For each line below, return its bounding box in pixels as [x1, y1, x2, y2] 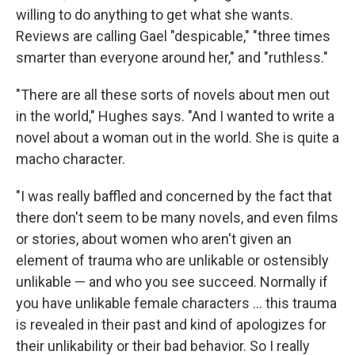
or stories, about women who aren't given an [16, 231, 292, 247]
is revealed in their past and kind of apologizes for [16, 316, 326, 333]
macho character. [16, 151, 125, 167]
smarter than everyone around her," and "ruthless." [16, 49, 328, 66]
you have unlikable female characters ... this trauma [16, 295, 337, 311]
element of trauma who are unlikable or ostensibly [16, 252, 329, 269]
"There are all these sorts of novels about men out [16, 86, 330, 103]
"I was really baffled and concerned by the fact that [16, 188, 332, 204]
